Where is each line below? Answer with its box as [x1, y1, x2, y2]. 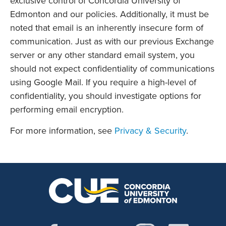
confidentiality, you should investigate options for [10, 90, 201, 102]
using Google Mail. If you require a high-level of [10, 77, 196, 88]
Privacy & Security [115, 125, 186, 137]
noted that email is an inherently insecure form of [10, 22, 203, 34]
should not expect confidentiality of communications [10, 63, 214, 75]
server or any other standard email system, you [10, 49, 195, 61]
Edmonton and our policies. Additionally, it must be [10, 9, 209, 20]
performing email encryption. [10, 104, 124, 116]
